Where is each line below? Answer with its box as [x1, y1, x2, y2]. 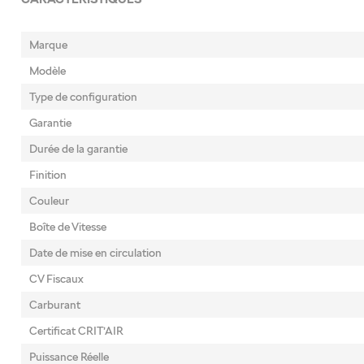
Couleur [28, 193, 69, 208]
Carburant [28, 297, 80, 312]
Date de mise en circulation [28, 245, 162, 260]
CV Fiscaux [28, 271, 84, 286]
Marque [28, 37, 67, 52]
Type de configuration [28, 89, 137, 104]
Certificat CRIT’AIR [28, 323, 123, 338]
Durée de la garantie [28, 141, 128, 156]
